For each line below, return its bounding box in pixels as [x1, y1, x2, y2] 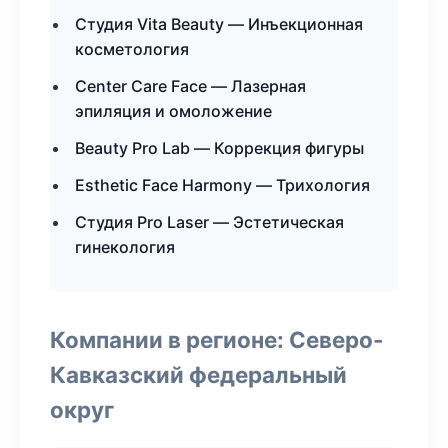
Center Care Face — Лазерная [75, 76, 306, 96]
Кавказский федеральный [50, 361, 347, 388]
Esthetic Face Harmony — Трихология [75, 175, 370, 195]
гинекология [75, 237, 175, 257]
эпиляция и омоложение [75, 101, 272, 121]
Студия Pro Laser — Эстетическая [75, 212, 344, 232]
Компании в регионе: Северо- [50, 326, 384, 353]
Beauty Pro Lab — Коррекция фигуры [75, 138, 364, 158]
